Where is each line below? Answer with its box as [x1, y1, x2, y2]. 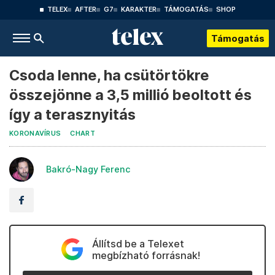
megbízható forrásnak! [91, 249, 200, 261]
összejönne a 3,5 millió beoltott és [9, 86, 252, 104]
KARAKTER [120, 6, 157, 14]
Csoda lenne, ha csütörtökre [9, 66, 209, 84]
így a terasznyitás [9, 106, 136, 123]
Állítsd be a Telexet [91, 238, 184, 250]
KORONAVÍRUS [9, 130, 61, 137]
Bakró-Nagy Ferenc [46, 164, 131, 174]
